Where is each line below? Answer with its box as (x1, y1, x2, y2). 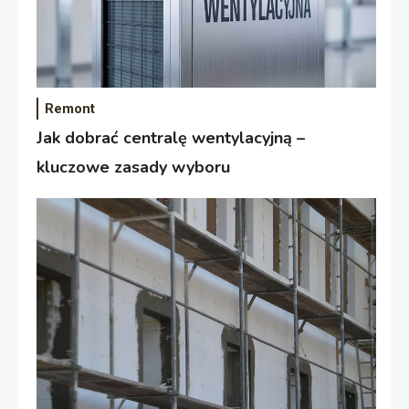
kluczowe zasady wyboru (37, 156, 231, 179)
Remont (45, 100, 96, 118)
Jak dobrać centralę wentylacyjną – (37, 127, 306, 150)
